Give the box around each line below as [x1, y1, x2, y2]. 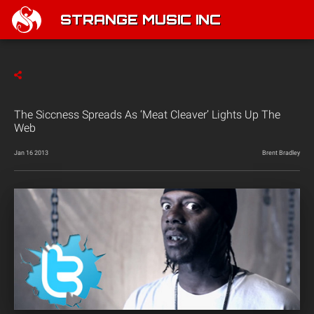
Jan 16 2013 [14, 149, 48, 156]
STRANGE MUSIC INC [60, 14, 221, 28]
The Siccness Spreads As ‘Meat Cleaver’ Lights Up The [14, 108, 280, 121]
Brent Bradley [262, 149, 300, 156]
